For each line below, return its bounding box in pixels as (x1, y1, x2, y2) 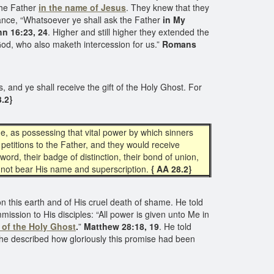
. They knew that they (126, 1, 209, 13)
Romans (160, 38, 196, 50)
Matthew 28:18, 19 (81, 220, 159, 232)
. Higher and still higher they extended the (48, 26, 209, 38)
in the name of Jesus (39, 1, 126, 13)
